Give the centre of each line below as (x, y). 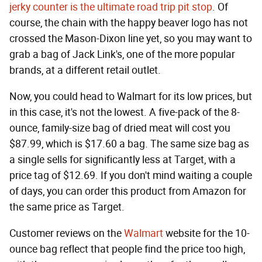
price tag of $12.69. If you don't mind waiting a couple (131, 176)
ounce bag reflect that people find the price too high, (127, 249)
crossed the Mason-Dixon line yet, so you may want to (131, 39)
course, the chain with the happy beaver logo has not (129, 23)
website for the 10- (206, 234)
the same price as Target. (68, 207)
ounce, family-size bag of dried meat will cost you (120, 128)
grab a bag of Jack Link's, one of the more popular (122, 55)
